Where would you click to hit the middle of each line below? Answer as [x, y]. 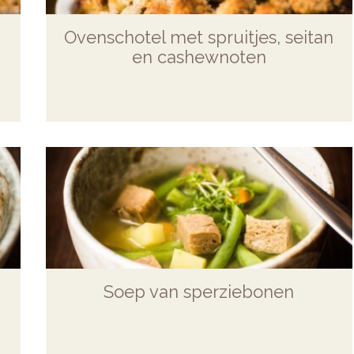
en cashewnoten [199, 56]
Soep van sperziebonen [199, 291]
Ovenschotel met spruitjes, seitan [199, 37]
